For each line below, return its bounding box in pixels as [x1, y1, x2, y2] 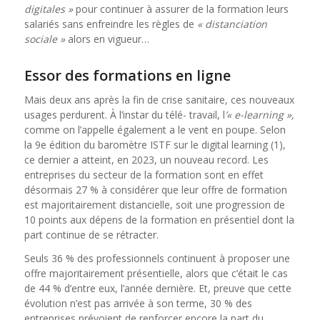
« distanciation [196, 16, 267, 31]
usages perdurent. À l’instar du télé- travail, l [24, 107, 225, 121]
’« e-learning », [224, 107, 294, 121]
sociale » [24, 31, 68, 46]
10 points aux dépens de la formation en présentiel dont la [24, 212, 294, 226]
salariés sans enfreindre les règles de [24, 16, 197, 31]
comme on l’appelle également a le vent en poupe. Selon [24, 122, 286, 136]
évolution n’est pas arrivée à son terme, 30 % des [24, 296, 252, 310]
